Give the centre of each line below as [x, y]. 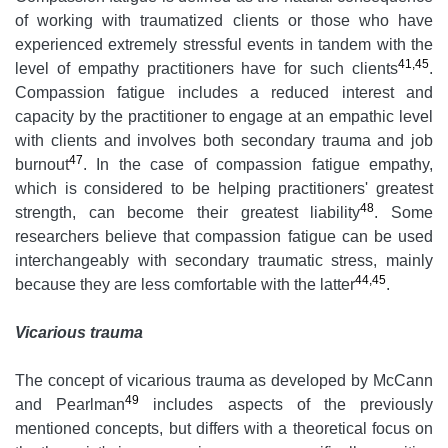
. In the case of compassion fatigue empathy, [258, 165]
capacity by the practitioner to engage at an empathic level [224, 117]
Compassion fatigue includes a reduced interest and [224, 93]
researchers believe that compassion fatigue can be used [224, 237]
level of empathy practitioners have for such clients [206, 69]
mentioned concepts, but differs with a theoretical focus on [224, 429]
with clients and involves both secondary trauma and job [224, 141]
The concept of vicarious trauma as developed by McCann [224, 381]
